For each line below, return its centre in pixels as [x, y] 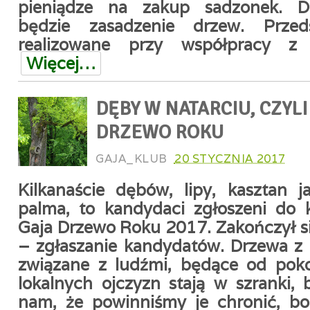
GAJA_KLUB [131, 158]
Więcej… [61, 63]
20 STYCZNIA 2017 [230, 158]
